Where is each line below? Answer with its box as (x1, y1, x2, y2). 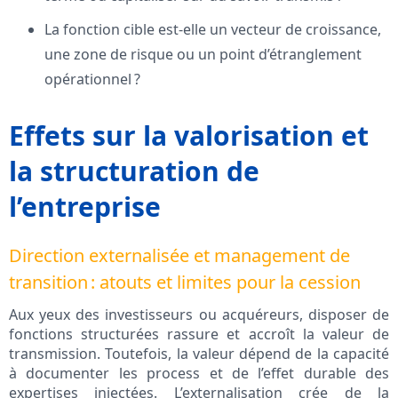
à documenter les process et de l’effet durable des (9, 363, 389, 384)
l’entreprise (9, 188, 161, 226)
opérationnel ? (44, 69, 140, 90)
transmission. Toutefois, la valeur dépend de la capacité (9, 344, 389, 364)
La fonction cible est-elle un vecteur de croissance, (44, 20, 381, 40)
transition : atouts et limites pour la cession (9, 270, 361, 295)
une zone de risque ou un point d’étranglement (44, 44, 362, 65)
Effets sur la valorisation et (9, 117, 369, 155)
